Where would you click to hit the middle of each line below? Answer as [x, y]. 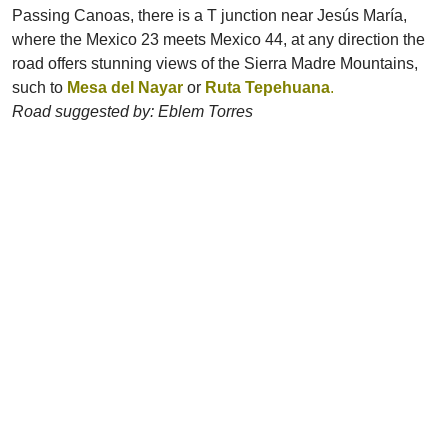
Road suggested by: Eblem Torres [132, 111]
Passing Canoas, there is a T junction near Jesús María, [209, 15]
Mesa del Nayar [125, 87]
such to [39, 87]
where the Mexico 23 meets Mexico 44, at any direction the [218, 39]
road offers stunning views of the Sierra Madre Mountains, [215, 63]
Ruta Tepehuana [267, 87]
